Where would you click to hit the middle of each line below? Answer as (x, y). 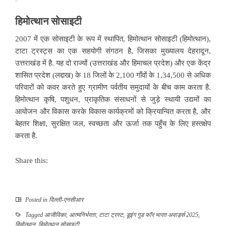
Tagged (34, 215)
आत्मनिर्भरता (82, 215)
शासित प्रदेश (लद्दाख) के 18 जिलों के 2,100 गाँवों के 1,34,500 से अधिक (113, 75)
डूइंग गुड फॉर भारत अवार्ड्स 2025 (162, 215)
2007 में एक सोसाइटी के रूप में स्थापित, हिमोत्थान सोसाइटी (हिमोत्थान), (113, 39)
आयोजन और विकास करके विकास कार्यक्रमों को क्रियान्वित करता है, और (113, 111)
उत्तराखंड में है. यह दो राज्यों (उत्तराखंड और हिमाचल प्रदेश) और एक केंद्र (113, 63)
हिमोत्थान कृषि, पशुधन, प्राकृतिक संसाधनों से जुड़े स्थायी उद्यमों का (113, 99)
